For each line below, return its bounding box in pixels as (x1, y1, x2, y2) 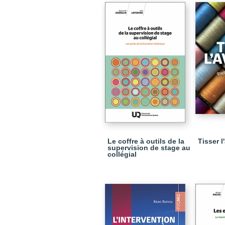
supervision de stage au (107, 144, 190, 152)
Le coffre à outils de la (107, 137, 184, 145)
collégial (107, 150, 137, 158)
